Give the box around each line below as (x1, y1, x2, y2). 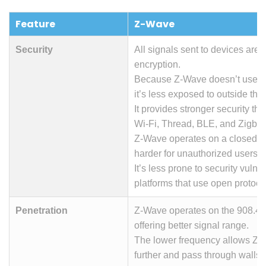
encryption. (134, 59, 180, 69)
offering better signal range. (134, 220, 249, 230)
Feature (15, 17, 55, 31)
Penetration (15, 205, 68, 216)
